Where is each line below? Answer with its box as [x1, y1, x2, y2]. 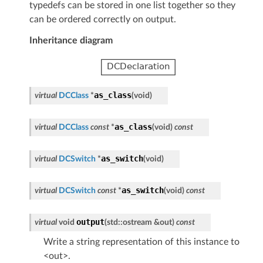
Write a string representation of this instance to [43, 237, 240, 247]
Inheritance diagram [29, 35, 113, 45]
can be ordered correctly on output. [29, 14, 176, 24]
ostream [122, 218, 152, 227]
